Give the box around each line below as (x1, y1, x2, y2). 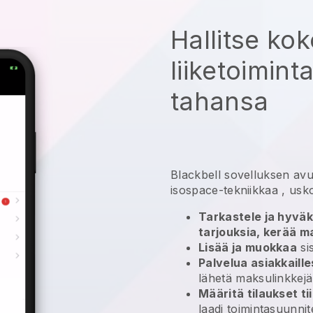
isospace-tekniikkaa (170, 182, 279, 197)
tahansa (170, 85, 269, 117)
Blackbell (170, 167, 221, 182)
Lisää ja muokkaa (198, 240, 298, 254)
